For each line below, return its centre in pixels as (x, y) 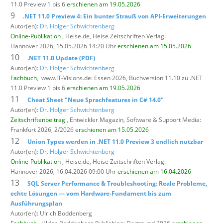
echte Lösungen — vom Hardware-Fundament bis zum (91, 193)
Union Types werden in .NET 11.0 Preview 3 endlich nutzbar (115, 141)
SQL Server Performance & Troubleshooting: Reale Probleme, (117, 183)
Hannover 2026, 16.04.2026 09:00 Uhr (64, 171)
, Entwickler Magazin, (96, 119)
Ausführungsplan (36, 203)
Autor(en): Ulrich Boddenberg (51, 213)
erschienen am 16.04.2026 (154, 171)
